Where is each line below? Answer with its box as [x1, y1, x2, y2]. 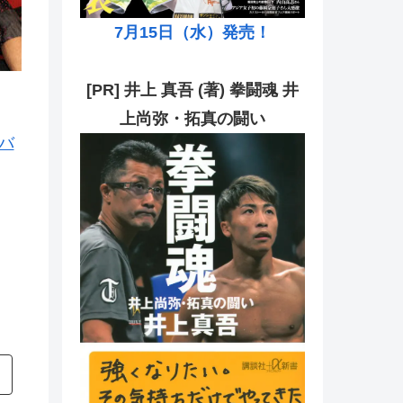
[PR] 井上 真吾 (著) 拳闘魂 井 [85, 81, 299, 99]
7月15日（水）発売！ [113, 22, 271, 41]
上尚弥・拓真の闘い [119, 110, 265, 128]
